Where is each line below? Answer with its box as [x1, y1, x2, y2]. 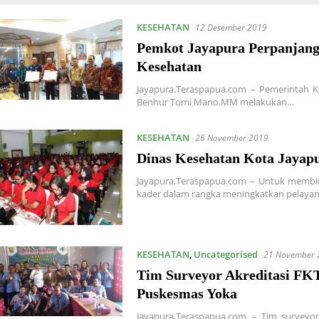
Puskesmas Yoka [137, 285, 238, 301]
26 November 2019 [195, 132, 269, 144]
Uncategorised [194, 247, 258, 261]
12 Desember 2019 [195, 21, 268, 33]
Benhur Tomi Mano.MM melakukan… [137, 95, 295, 108]
